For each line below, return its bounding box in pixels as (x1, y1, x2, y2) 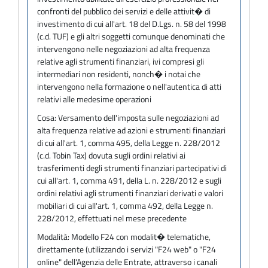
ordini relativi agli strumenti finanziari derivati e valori (37, 186, 223, 199)
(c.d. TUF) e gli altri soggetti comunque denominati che (37, 29, 225, 42)
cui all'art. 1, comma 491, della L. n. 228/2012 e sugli (37, 173, 221, 187)
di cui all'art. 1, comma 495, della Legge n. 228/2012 (37, 136, 220, 149)
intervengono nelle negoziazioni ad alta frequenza (37, 42, 210, 55)
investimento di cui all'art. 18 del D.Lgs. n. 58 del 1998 (37, 17, 226, 30)
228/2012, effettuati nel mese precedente (37, 211, 187, 224)
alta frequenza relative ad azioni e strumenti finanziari (37, 123, 226, 136)
